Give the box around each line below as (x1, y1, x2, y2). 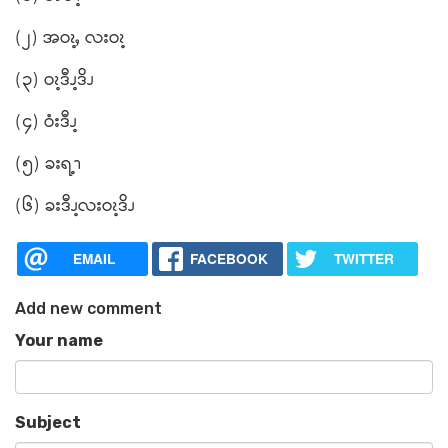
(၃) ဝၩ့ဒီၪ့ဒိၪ (15, 65, 99, 96)
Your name (15, 331, 103, 351)
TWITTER (334, 249, 395, 269)
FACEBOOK (190, 249, 269, 269)
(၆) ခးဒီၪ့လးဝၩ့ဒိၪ (15, 191, 135, 222)
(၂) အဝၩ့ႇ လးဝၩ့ (15, 23, 125, 54)
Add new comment (15, 299, 162, 319)
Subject (15, 413, 81, 433)
